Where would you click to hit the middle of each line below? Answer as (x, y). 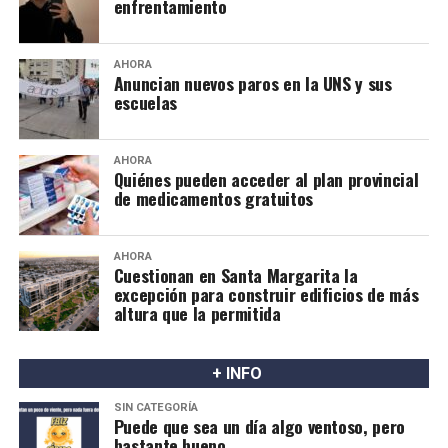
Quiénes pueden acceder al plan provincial (266, 178)
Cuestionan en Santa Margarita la (235, 274)
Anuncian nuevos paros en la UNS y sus (252, 82)
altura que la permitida (197, 312)
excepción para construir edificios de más (266, 293)
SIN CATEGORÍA (155, 407)
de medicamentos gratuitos (213, 197)
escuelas (145, 101)
